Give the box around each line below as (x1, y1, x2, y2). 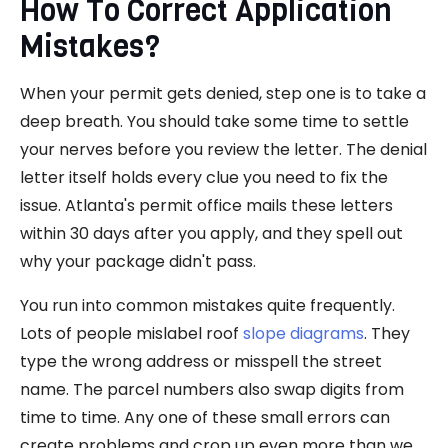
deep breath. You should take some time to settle (20, 110, 409, 134)
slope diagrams (243, 322, 364, 346)
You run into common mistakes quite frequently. (20, 294, 395, 318)
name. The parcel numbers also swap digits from (20, 378, 404, 402)
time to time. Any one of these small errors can (20, 406, 390, 430)
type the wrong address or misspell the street (20, 350, 382, 374)
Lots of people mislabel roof (20, 322, 243, 346)
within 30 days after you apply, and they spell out (20, 222, 403, 246)
